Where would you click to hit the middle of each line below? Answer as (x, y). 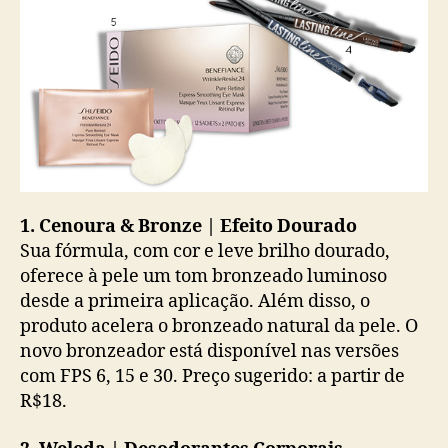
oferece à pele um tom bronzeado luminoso (203, 276)
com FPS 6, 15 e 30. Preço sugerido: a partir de (212, 376)
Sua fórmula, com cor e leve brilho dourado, (205, 251)
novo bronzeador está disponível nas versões (209, 351)
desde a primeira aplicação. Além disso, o (195, 301)
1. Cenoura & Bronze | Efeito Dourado (188, 226)
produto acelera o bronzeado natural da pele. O (219, 326)
